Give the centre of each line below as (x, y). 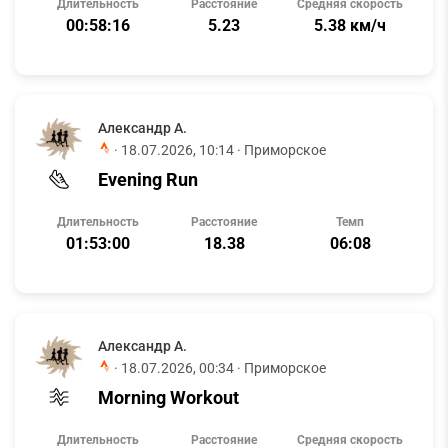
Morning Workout (168, 397)
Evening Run (148, 179)
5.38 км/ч (350, 25)
